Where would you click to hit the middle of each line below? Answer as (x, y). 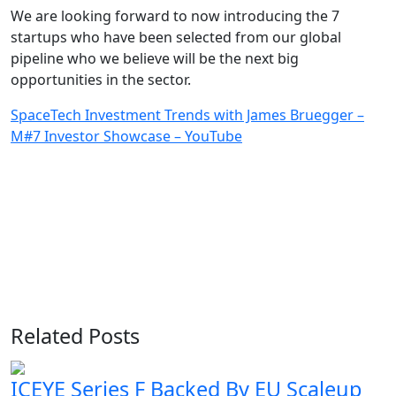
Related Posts (75, 336)
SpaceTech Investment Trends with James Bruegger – (187, 115)
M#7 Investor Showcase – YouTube (126, 136)
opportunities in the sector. (101, 80)
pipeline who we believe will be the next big (155, 58)
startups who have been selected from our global (176, 37)
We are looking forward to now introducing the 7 (175, 16)
